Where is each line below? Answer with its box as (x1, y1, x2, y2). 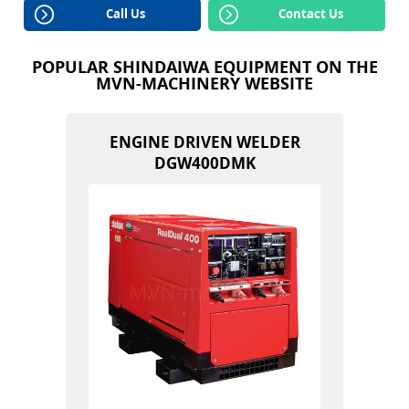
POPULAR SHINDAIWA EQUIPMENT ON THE (31, 55, 378, 78)
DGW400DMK (153, 152, 256, 173)
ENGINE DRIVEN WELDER (109, 131, 300, 152)
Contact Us (278, 5, 343, 23)
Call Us (106, 5, 146, 23)
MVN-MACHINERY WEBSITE (96, 71, 313, 94)
